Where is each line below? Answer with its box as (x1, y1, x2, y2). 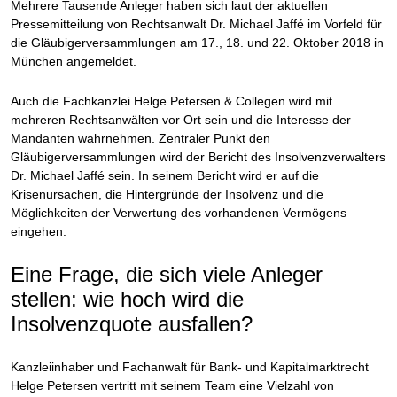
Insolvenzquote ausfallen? (11, 312, 253, 336)
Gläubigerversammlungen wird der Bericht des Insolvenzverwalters (11, 150, 386, 164)
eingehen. (11, 224, 67, 238)
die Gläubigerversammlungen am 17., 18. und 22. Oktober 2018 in (11, 35, 385, 50)
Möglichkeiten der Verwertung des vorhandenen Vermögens (11, 206, 347, 220)
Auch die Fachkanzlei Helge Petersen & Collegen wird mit (11, 94, 333, 108)
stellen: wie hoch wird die (11, 287, 245, 311)
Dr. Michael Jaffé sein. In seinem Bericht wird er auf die (11, 168, 320, 183)
